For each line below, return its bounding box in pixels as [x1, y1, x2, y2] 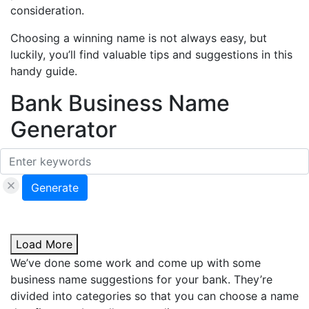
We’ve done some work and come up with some [10, 256, 261, 270]
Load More [16, 237, 72, 251]
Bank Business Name [10, 90, 230, 117]
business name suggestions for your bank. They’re [10, 272, 272, 286]
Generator [10, 116, 117, 143]
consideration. [10, 3, 84, 17]
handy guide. [10, 64, 77, 78]
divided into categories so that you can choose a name [10, 289, 299, 303]
